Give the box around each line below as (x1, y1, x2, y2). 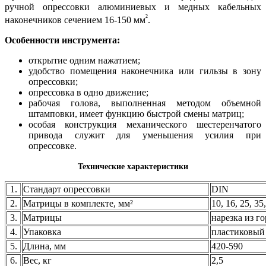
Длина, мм (23, 241, 66, 252)
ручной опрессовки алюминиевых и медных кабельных (5, 1, 261, 12)
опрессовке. (28, 141, 77, 151)
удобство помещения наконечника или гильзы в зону (28, 66, 261, 77)
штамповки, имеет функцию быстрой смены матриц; (28, 109, 244, 119)
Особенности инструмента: (5, 35, 120, 46)
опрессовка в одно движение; (28, 87, 148, 98)
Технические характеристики (78, 162, 188, 172)
